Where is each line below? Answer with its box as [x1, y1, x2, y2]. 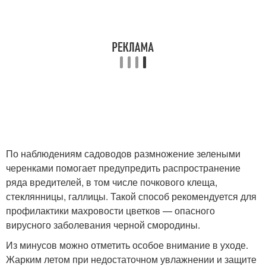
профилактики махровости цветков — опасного [6, 203, 215, 217]
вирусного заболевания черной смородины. [6, 217, 200, 232]
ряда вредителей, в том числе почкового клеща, [6, 175, 217, 189]
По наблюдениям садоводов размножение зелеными [6, 146, 240, 160]
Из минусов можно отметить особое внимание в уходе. [6, 237, 248, 252]
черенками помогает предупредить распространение [6, 160, 240, 175]
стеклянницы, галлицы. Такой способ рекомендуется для [6, 189, 256, 203]
